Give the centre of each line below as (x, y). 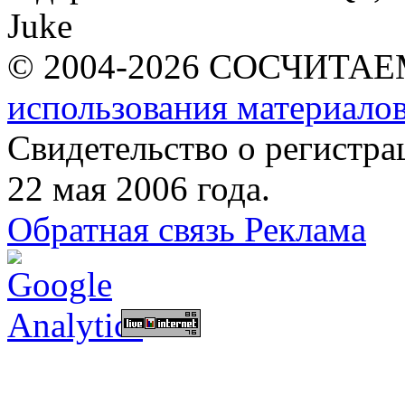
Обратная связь (126, 229)
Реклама (305, 229)
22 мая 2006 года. (139, 188)
